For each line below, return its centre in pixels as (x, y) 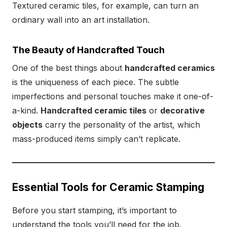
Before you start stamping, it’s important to (94, 211)
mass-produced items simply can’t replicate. (96, 139)
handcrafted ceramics (170, 68)
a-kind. (26, 111)
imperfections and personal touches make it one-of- (113, 97)
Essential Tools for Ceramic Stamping (108, 187)
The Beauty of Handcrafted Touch (88, 50)
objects (27, 125)
